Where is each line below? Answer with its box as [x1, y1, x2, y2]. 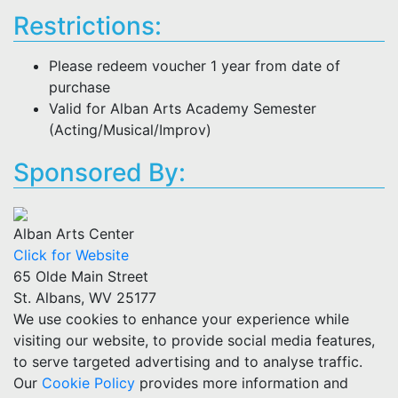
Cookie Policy [37, 374, 139, 392]
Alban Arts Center [13, 225, 134, 243]
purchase [49, 78, 110, 96]
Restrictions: [13, 11, 162, 41]
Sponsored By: [13, 157, 186, 187]
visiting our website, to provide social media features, [13, 331, 375, 349]
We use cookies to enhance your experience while [13, 310, 349, 328]
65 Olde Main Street [13, 267, 148, 285]
